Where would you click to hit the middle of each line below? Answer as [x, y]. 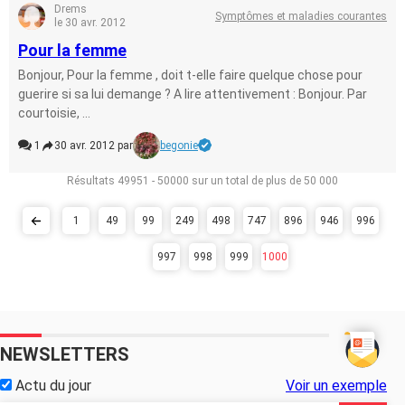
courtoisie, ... [54, 113]
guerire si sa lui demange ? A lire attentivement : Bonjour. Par [193, 94]
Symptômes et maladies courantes [301, 16]
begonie [179, 146]
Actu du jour [52, 386]
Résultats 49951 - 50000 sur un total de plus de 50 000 [202, 181]
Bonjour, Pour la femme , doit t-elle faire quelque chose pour [190, 75]
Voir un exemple [336, 386]
